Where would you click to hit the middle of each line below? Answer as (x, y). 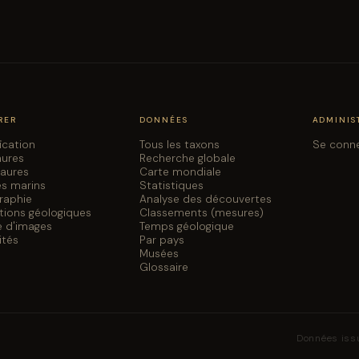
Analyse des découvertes (205, 199)
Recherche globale (187, 158)
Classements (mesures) (201, 212)
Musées (159, 253)
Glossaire (163, 267)
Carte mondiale (180, 171)
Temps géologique (186, 226)
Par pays (161, 240)
